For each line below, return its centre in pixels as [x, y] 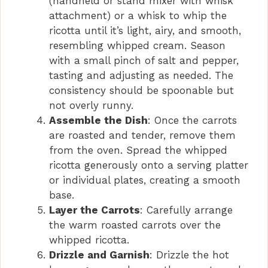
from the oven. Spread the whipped [138, 150]
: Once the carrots [192, 121]
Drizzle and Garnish [99, 255]
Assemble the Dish [98, 121]
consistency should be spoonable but [141, 91]
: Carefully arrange [186, 210]
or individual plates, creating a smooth [145, 180]
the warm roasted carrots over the [135, 225]
